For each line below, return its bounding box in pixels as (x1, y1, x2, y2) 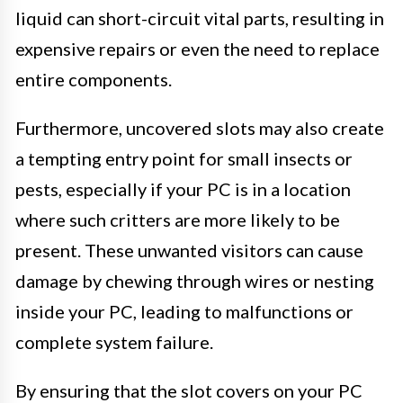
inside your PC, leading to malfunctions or (15, 300, 354, 323)
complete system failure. (15, 331, 213, 354)
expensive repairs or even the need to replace (15, 38, 380, 60)
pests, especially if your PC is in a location (15, 178, 351, 201)
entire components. (15, 68, 172, 91)
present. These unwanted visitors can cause (15, 239, 363, 262)
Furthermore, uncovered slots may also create (15, 117, 384, 139)
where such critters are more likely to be (15, 209, 340, 231)
